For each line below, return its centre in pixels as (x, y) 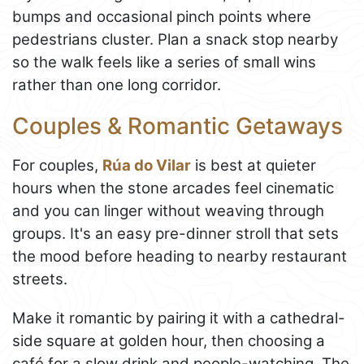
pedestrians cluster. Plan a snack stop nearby (175, 39)
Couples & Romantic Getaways (178, 126)
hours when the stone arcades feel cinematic (173, 188)
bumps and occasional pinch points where (162, 16)
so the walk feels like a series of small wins (164, 62)
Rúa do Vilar (147, 166)
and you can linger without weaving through (168, 211)
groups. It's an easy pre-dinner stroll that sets (175, 234)
